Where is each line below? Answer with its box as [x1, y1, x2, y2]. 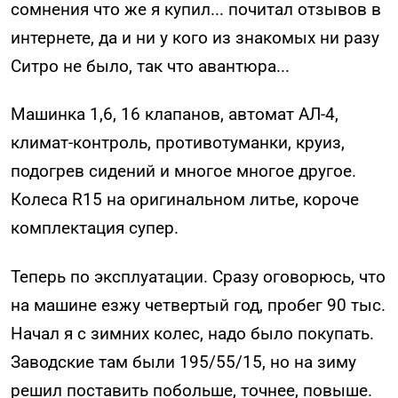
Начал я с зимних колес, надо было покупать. [11, 323, 374, 345]
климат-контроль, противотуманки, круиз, [11, 132, 345, 154]
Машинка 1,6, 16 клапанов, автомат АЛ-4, [11, 104, 338, 125]
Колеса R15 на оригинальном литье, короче [11, 189, 359, 211]
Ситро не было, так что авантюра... [11, 55, 290, 76]
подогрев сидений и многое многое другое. [11, 161, 356, 182]
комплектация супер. [11, 218, 179, 239]
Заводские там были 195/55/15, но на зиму [11, 352, 356, 373]
